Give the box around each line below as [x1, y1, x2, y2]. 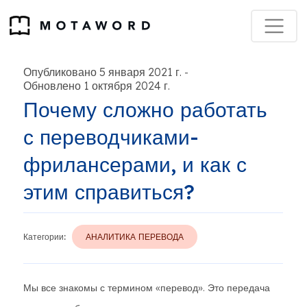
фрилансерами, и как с [23, 151, 247, 177]
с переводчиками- [23, 124, 199, 150]
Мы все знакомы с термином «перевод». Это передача [23, 282, 270, 294]
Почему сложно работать [23, 97, 267, 123]
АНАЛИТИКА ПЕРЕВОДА [86, 232, 184, 242]
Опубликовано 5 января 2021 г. [23, 65, 182, 79]
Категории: [23, 232, 66, 242]
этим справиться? [23, 179, 195, 205]
